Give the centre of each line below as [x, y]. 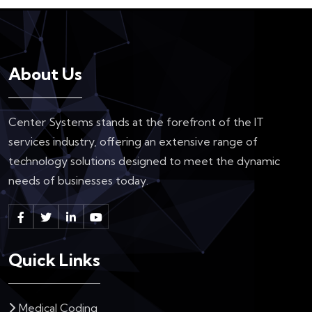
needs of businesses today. [78, 180]
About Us [45, 73]
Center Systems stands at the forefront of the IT [136, 122]
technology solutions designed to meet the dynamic [144, 161]
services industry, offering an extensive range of [133, 141]
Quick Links [54, 259]
